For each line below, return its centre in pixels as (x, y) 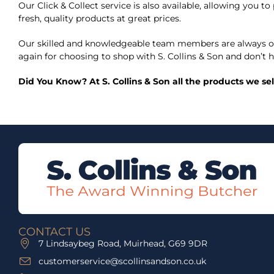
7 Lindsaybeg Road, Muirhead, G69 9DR (123, 243)
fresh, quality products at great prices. (100, 18)
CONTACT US (54, 231)
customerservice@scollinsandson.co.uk (122, 261)
